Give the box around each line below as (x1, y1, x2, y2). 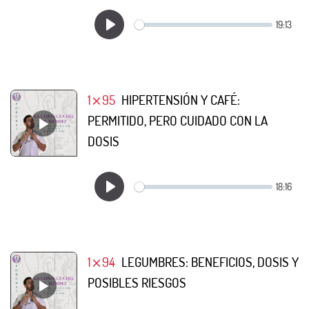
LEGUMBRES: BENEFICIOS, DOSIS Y (121, 253, 299, 270)
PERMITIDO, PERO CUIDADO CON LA (88, 112, 268, 129)
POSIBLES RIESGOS (88, 274, 186, 291)
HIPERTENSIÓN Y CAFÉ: (121, 91, 240, 108)
